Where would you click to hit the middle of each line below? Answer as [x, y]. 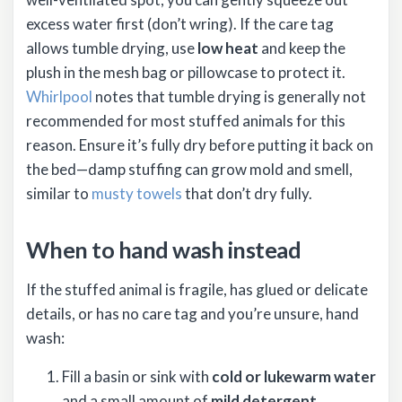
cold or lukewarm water [294, 377]
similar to [59, 194]
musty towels [137, 194]
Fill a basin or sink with [137, 377]
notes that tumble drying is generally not [229, 97]
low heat [228, 48]
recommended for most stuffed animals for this [186, 121]
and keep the [302, 48]
